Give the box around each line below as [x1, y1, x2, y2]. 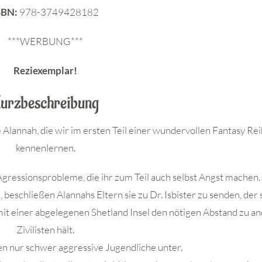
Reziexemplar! [13, 64, 78, 77]
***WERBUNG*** [8, 35, 84, 47]
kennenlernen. [15, 142, 75, 154]
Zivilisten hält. [16, 223, 75, 236]
